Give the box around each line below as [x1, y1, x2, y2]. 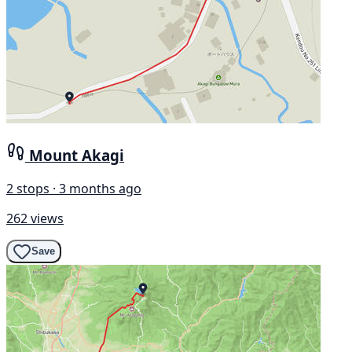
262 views [6, 209, 64, 227]
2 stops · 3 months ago [6, 179, 141, 197]
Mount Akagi [29, 145, 124, 165]
